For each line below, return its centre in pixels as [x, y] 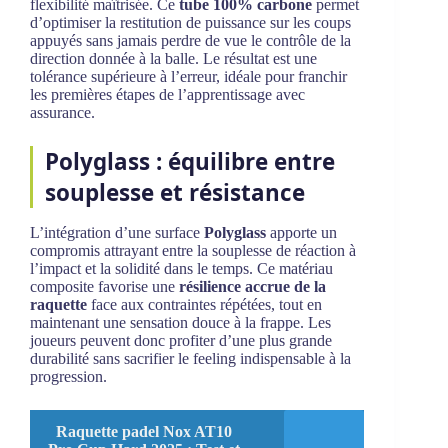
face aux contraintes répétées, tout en [204, 305]
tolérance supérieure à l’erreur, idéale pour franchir [188, 77]
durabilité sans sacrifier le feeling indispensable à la [190, 359]
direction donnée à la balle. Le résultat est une [173, 59]
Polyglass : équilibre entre [190, 162]
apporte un [301, 233]
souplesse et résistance [175, 193]
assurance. [62, 113]
